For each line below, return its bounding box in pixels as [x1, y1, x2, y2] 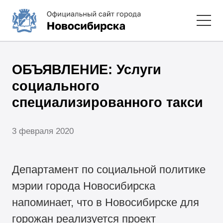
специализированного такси [12, 95, 204, 110]
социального [12, 78, 100, 94]
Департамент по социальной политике [12, 163, 206, 176]
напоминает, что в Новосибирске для [12, 196, 200, 209]
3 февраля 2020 [12, 126, 74, 136]
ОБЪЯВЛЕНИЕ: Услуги [12, 62, 162, 77]
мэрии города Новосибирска [12, 180, 156, 193]
